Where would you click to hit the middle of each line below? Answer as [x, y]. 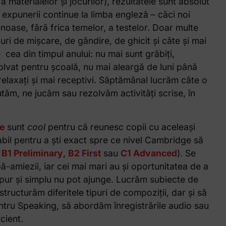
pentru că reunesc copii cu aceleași [121, 127]
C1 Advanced [149, 153]
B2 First [84, 153]
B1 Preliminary [32, 153]
